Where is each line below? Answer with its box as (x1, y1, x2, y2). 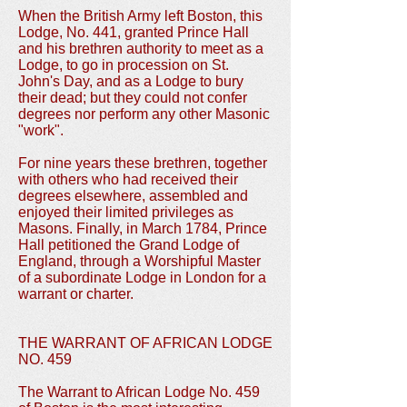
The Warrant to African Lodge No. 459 (18, 384, 260, 400)
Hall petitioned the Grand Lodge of (18, 237, 239, 253)
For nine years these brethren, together (18, 155, 267, 171)
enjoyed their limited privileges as (18, 204, 233, 220)
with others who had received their (18, 172, 238, 187)
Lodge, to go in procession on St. (18, 57, 229, 73)
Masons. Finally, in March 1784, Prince (18, 221, 267, 236)
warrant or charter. (18, 286, 134, 302)
